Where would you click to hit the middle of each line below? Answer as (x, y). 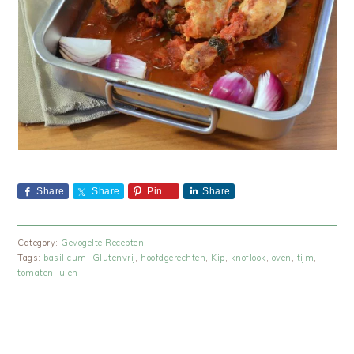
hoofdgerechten (173, 257)
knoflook (248, 257)
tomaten (36, 272)
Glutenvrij (114, 257)
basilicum (65, 257)
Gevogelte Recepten (103, 242)
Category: (40, 242)
